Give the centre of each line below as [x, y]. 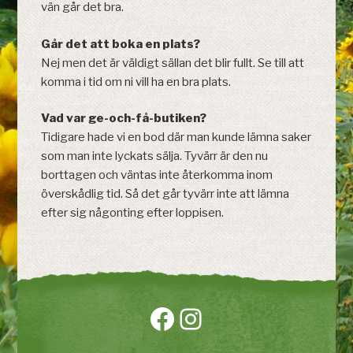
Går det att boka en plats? [121, 44]
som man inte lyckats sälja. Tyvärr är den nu [155, 156]
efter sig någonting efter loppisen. [133, 213]
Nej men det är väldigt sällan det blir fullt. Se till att [173, 63]
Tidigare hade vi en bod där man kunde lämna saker [176, 137]
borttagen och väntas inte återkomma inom [157, 175]
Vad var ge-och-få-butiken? [124, 119]
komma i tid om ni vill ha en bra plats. [136, 82]
